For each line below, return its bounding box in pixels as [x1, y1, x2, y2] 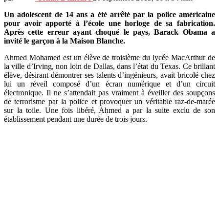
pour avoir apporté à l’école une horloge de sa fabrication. [4, 19, 215, 27]
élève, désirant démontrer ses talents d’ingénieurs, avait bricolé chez [4, 70, 215, 79]
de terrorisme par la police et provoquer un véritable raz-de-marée [4, 97, 215, 106]
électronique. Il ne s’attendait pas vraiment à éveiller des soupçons [4, 88, 215, 97]
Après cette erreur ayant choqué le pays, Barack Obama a [4, 27, 215, 36]
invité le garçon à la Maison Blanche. [4, 36, 125, 45]
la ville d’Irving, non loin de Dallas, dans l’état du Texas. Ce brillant [4, 62, 215, 70]
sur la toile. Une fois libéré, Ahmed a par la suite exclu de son [4, 106, 215, 114]
